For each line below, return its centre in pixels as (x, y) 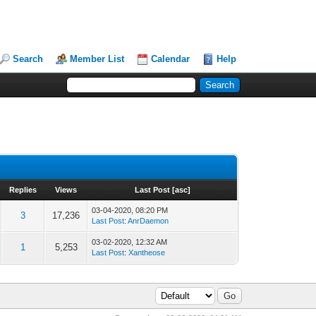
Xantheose (147, 253)
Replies (23, 190)
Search (28, 59)
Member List (97, 59)
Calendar (171, 59)
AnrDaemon (148, 221)
